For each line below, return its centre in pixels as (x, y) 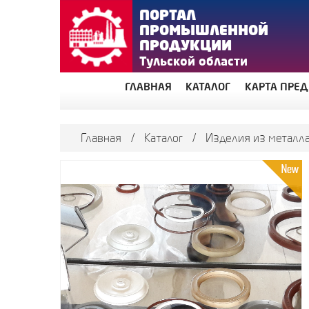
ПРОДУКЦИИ (186, 45)
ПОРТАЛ (168, 14)
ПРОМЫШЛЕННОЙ (204, 30)
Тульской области (193, 60)
